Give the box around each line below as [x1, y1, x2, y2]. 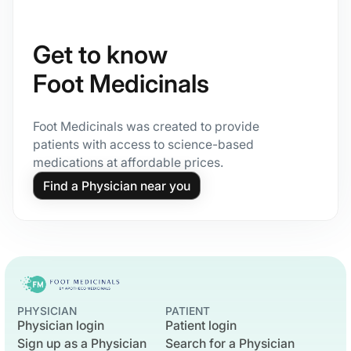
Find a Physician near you [42, 178, 190, 194]
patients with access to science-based [32, 136, 254, 152]
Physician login [17, 317, 105, 333]
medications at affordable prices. [32, 154, 223, 170]
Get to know [32, 40, 168, 71]
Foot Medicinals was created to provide [32, 118, 259, 134]
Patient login [165, 317, 237, 333]
